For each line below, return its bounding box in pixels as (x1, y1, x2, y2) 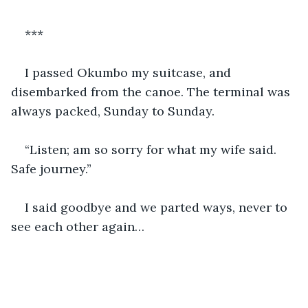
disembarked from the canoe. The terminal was (11, 83, 294, 100)
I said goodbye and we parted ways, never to (25, 199, 291, 215)
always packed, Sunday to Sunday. (11, 102, 214, 119)
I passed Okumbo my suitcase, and (25, 64, 234, 80)
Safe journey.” (11, 160, 91, 177)
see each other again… (11, 218, 144, 234)
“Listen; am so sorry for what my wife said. (25, 141, 280, 157)
